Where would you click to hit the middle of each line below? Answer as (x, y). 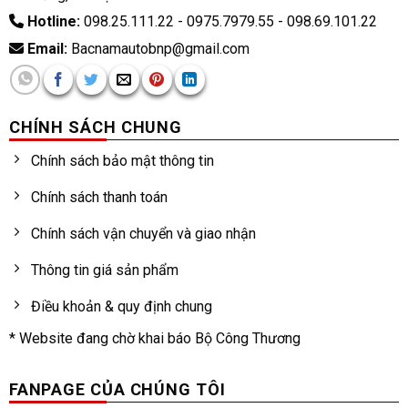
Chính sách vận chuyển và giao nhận (143, 233)
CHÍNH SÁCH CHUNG (96, 127)
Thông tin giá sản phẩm (104, 270)
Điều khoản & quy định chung (121, 306)
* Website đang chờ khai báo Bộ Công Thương (154, 339)
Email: (45, 49)
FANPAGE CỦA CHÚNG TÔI (117, 389)
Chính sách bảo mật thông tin (122, 160)
